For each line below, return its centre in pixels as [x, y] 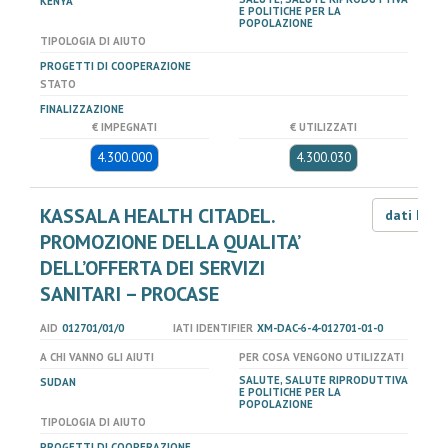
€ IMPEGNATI [124, 127]
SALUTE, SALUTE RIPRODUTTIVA [323, 380]
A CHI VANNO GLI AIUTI [97, 357]
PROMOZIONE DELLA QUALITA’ [169, 242]
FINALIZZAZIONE [82, 109]
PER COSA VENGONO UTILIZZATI [321, 357]
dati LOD [415, 215]
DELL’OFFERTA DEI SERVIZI [152, 268]
